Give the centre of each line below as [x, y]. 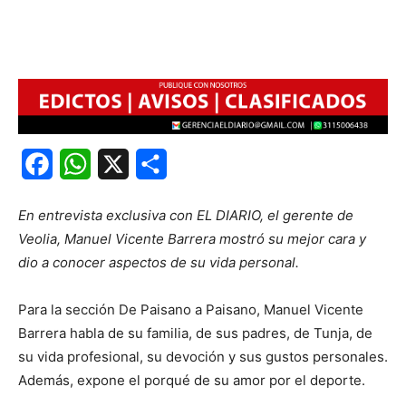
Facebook [87, 164]
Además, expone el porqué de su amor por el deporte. [192, 381]
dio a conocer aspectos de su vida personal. [159, 263]
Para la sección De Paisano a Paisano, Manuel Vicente [191, 310]
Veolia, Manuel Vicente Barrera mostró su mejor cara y [192, 239]
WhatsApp [126, 164]
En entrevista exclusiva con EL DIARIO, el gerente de [186, 216]
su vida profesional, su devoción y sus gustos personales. [203, 357]
